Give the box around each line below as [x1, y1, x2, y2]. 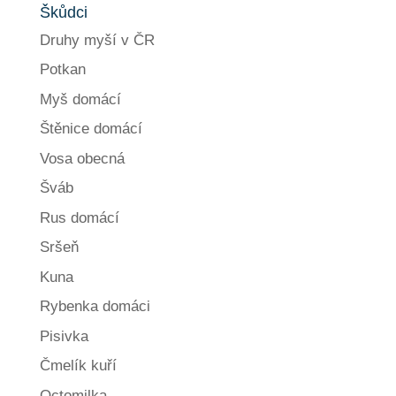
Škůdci [39, 3, 88, 21]
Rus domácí [39, 209, 119, 226]
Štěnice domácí [39, 120, 142, 138]
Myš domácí [39, 90, 121, 108]
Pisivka [39, 327, 88, 345]
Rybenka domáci [39, 298, 150, 316]
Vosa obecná [39, 149, 125, 167]
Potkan [39, 61, 86, 79]
